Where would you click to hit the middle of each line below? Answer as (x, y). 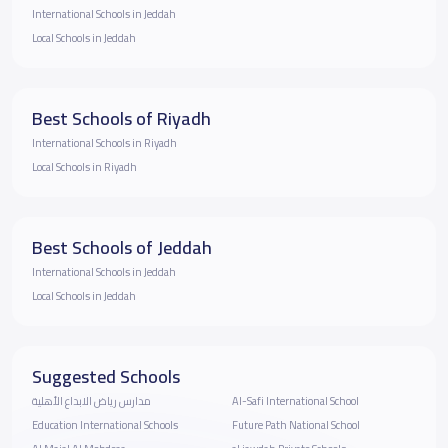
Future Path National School (296, 424)
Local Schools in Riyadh (84, 166)
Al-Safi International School (295, 400)
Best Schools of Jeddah (122, 247)
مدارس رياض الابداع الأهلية (91, 400)
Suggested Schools (106, 376)
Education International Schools (105, 424)
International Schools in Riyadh (104, 142)
